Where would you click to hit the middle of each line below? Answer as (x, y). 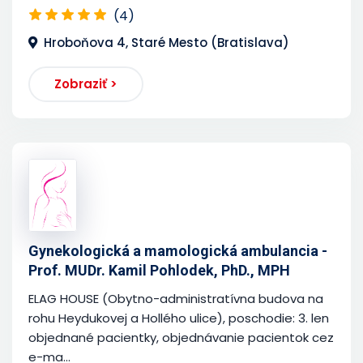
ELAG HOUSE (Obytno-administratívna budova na (176, 298)
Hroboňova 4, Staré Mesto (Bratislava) (167, 42)
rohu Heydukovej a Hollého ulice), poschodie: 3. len (179, 318)
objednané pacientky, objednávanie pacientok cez (181, 337)
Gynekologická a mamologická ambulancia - (178, 250)
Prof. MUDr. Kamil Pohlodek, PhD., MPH (159, 270)
